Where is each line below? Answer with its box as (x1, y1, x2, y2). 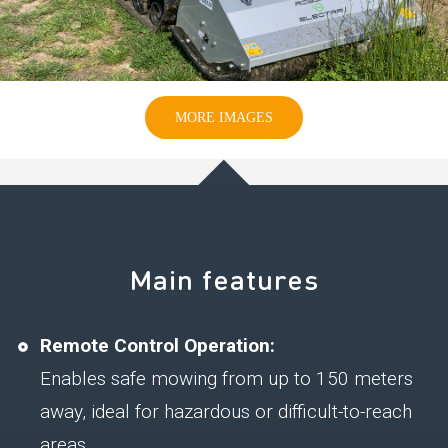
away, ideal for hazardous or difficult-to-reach (40, 399, 412, 423)
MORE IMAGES (175, 110, 273, 125)
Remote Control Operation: (40, 333, 275, 357)
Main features (128, 261, 319, 297)
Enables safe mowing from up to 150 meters (40, 366, 413, 390)
